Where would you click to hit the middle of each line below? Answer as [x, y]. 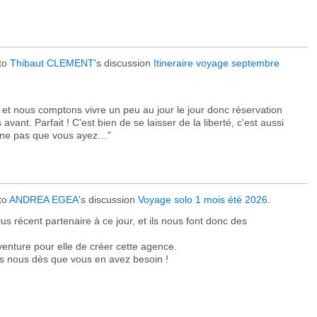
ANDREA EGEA [44, 200]
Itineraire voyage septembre [217, 63]
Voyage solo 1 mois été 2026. [204, 200]
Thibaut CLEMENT [52, 63]
